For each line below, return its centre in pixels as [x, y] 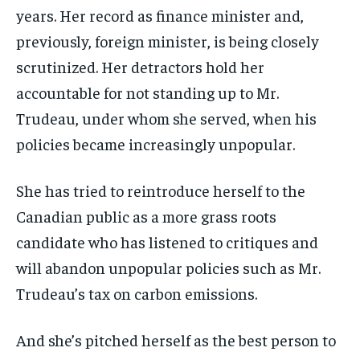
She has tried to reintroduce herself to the [161, 190]
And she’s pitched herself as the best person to [176, 339]
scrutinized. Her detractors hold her [140, 66]
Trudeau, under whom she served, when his [166, 117]
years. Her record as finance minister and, [160, 14]
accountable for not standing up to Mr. [147, 92]
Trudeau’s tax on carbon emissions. [137, 292]
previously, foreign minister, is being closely [168, 40]
